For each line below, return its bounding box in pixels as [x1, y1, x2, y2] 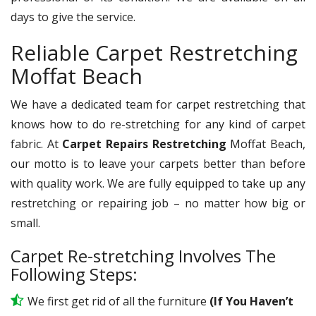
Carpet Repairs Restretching [62, 135, 231, 152]
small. [11, 214, 40, 231]
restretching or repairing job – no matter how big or [11, 195, 305, 211]
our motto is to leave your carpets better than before [11, 155, 305, 171]
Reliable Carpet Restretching [11, 37, 298, 67]
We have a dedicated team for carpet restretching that [11, 96, 305, 112]
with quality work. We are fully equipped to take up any [11, 175, 305, 191]
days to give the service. [11, 8, 135, 25]
